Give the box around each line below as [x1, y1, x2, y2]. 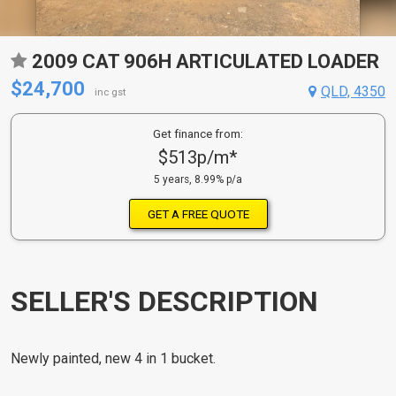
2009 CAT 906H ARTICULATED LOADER [32, 50, 379, 72]
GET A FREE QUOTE [147, 206, 249, 221]
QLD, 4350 [321, 83, 385, 100]
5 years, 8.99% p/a [154, 173, 242, 186]
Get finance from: [153, 126, 243, 141]
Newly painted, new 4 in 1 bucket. [11, 350, 216, 368]
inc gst [95, 87, 126, 98]
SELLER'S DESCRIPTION [11, 284, 318, 318]
